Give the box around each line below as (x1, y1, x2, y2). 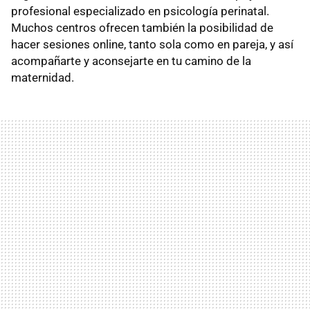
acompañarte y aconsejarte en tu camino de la (11, 53, 251, 68)
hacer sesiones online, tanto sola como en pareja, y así (11, 37, 293, 51)
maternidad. (11, 70, 74, 84)
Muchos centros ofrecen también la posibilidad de (11, 20, 273, 35)
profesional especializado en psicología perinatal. (11, 3, 269, 18)
